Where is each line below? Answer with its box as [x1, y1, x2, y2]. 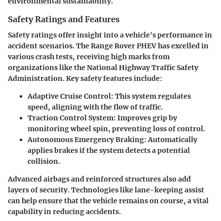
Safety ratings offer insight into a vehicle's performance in [8, 31, 212, 40]
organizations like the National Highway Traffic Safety [8, 63, 198, 73]
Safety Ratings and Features [8, 14, 119, 24]
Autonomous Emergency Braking [28, 135, 144, 145]
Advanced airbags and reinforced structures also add [8, 175, 191, 184]
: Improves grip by [113, 113, 177, 123]
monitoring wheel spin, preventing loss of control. [28, 124, 205, 134]
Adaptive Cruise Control [28, 92, 111, 101]
